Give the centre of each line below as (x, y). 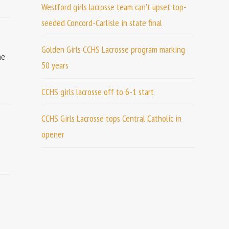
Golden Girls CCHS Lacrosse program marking (113, 49)
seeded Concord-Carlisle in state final (101, 23)
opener (53, 134)
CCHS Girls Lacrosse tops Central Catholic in (111, 118)
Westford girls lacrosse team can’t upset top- (114, 7)
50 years (55, 65)
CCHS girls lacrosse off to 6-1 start (97, 92)
